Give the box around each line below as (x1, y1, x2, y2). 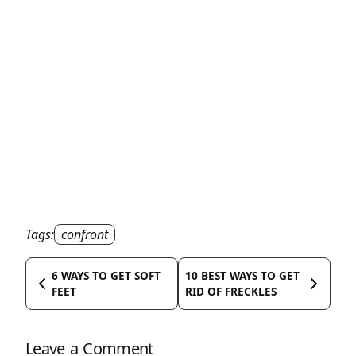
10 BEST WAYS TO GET (185, 267, 300, 283)
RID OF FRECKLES (185, 283, 277, 299)
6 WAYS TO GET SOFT (52, 267, 161, 283)
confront (61, 225, 108, 243)
